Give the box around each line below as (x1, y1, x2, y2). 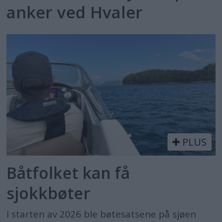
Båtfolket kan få (6, 162, 130, 184)
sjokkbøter (6, 182, 91, 204)
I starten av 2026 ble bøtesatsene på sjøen (6, 207, 197, 221)
